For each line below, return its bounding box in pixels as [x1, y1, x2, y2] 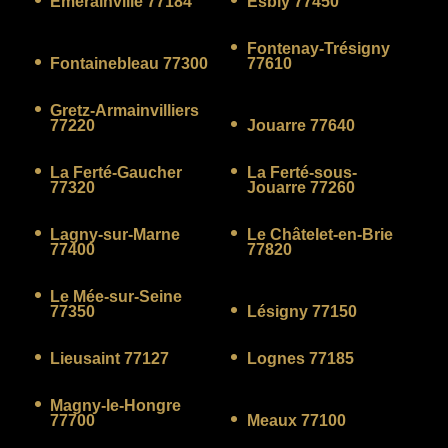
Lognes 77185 [246, 349, 354, 367]
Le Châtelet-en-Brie [246, 225, 393, 243]
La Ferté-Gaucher [50, 163, 182, 181]
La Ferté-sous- [246, 163, 357, 181]
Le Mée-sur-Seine [50, 287, 182, 305]
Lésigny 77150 [246, 302, 357, 320]
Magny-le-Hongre [50, 396, 181, 414]
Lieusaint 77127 [50, 349, 169, 367]
